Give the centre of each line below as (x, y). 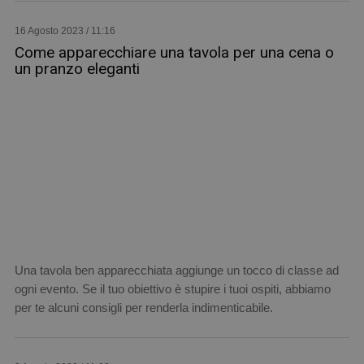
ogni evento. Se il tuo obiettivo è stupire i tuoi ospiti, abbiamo (172, 289)
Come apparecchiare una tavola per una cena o (174, 53)
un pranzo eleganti (77, 69)
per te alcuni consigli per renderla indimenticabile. (143, 308)
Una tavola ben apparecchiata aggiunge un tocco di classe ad (176, 271)
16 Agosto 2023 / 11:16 (65, 31)
